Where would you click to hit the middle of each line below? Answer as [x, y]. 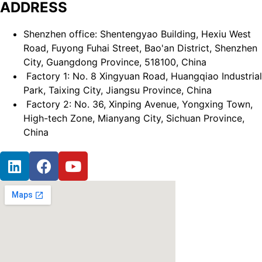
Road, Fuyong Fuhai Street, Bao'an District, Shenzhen [140, 48]
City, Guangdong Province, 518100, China [115, 62]
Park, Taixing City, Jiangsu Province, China [118, 90]
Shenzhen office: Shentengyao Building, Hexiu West [137, 34]
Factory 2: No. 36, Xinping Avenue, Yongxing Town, [139, 104]
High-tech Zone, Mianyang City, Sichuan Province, [134, 118]
